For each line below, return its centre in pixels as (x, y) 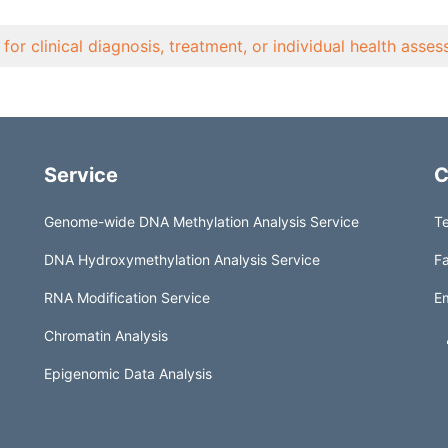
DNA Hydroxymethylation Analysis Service (182, 260)
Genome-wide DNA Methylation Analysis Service (201, 222)
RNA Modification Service (127, 298)
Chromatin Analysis (106, 336)
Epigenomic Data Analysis (128, 374)
